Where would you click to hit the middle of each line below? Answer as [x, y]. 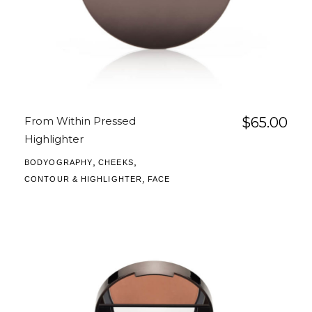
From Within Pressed [80, 121]
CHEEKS [116, 163]
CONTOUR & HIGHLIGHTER [84, 179]
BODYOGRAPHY [59, 163]
